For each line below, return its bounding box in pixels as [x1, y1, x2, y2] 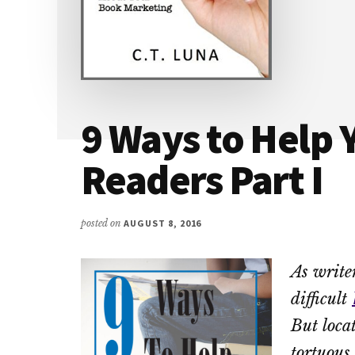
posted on [81, 216, 124, 229]
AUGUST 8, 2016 [124, 216, 202, 229]
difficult [291, 288, 352, 308]
